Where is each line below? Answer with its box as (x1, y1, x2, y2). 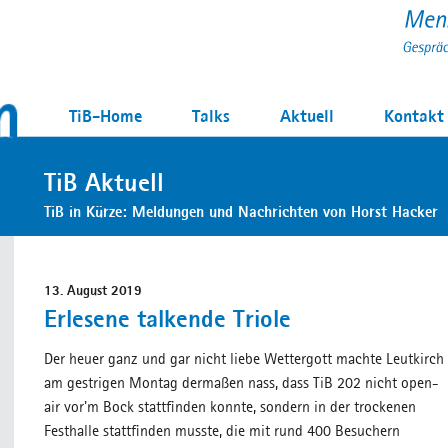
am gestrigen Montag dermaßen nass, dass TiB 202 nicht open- (44, 373, 439, 392)
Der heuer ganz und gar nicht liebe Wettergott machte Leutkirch (44, 349, 444, 368)
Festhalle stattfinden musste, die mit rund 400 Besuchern (44, 421, 400, 440)
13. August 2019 (44, 281, 142, 299)
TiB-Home (69, 104, 142, 127)
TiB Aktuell (44, 165, 164, 199)
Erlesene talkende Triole (44, 302, 291, 334)
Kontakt (384, 104, 444, 127)
